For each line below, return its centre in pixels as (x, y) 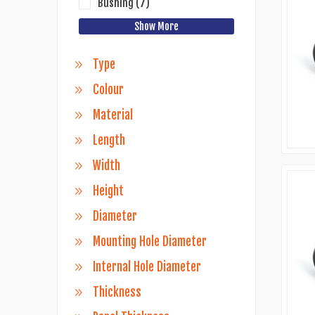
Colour (108, 90)
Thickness (117, 292)
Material (112, 115)
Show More (157, 26)
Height (108, 191)
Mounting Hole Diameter (149, 242)
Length (109, 140)
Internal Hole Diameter (147, 267)
